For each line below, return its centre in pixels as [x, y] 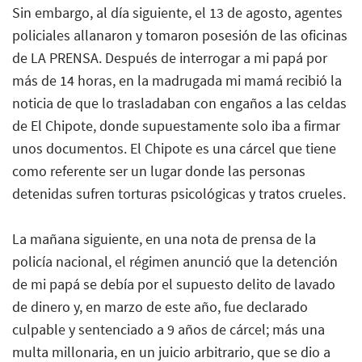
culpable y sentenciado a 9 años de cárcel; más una [168, 329]
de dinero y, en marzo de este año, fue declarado [160, 306]
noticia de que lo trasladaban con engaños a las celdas [179, 103]
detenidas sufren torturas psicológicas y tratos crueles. [179, 193]
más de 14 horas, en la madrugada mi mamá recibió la [177, 80]
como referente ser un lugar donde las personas [159, 170]
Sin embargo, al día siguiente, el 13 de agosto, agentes [177, 12]
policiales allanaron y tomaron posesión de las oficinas [180, 35]
